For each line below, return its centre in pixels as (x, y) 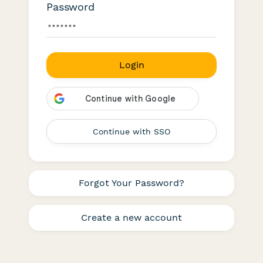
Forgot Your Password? (131, 183)
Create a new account (131, 218)
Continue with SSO (131, 131)
